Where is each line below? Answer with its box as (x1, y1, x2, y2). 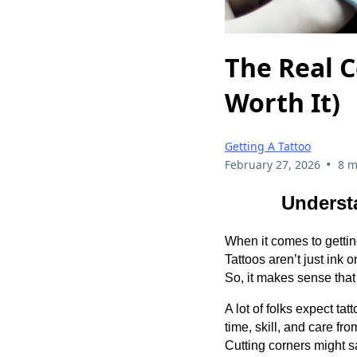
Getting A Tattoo (225, 139, 311, 155)
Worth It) (225, 85, 340, 120)
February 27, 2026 (225, 157, 320, 173)
